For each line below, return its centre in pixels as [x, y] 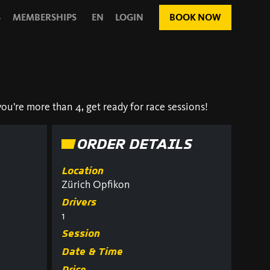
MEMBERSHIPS [44, 17]
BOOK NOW [195, 17]
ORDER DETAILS [134, 144]
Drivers [79, 202]
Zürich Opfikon [96, 184]
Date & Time [92, 252]
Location [82, 171]
